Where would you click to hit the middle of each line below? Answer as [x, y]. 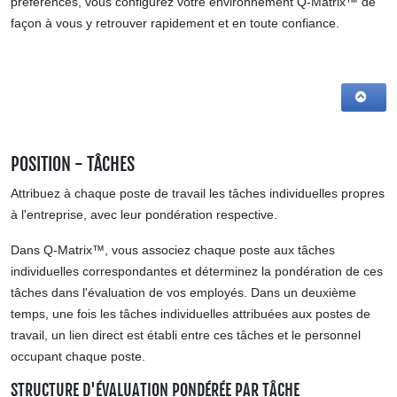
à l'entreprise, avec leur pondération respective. [144, 214]
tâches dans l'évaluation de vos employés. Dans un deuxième [183, 292]
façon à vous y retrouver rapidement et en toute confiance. [175, 23]
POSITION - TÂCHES [73, 164]
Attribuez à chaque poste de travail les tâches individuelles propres [198, 193]
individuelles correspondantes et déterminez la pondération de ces [197, 271]
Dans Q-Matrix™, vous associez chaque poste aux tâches [173, 250]
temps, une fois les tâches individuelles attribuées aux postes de [191, 314]
